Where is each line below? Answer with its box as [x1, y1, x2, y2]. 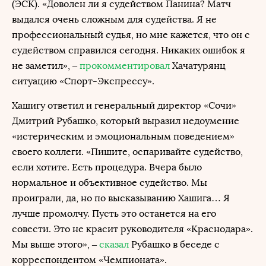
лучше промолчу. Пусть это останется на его [12, 208, 216, 219]
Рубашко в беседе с [129, 239, 220, 250]
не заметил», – [12, 60, 80, 71]
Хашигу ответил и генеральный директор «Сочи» [12, 100, 236, 111]
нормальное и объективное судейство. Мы [12, 177, 207, 188]
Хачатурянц [170, 60, 226, 71]
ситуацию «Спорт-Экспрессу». [12, 75, 154, 87]
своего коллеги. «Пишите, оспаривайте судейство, [12, 146, 243, 157]
